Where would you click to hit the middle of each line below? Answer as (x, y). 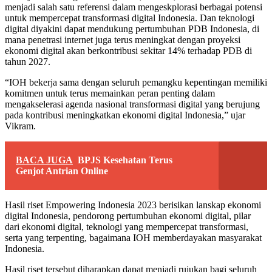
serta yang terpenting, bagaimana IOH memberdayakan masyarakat (133, 237)
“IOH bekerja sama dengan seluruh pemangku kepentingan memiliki (136, 82)
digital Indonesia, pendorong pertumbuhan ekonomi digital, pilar (128, 216)
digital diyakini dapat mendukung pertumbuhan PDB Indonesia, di (132, 29)
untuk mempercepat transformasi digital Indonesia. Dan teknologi (130, 18)
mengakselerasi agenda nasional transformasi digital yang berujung (132, 104)
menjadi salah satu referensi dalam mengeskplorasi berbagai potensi (134, 7)
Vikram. (20, 126)
